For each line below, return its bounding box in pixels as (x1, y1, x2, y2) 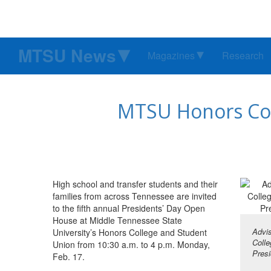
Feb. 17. (53, 250, 85, 263)
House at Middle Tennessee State (53, 214, 182, 227)
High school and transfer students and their (53, 178, 218, 191)
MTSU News (18, 43, 116, 68)
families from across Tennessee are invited (53, 190, 217, 203)
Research (222, 48, 264, 63)
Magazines (148, 48, 195, 63)
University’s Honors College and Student (53, 226, 207, 239)
